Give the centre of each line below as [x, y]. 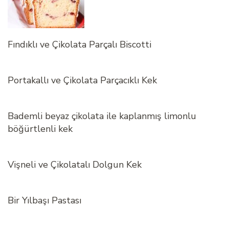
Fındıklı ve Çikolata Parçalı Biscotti [79, 45]
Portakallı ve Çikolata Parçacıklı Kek [82, 81]
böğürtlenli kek [40, 129]
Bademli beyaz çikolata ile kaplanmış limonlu [102, 116]
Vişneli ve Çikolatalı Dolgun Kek [75, 165]
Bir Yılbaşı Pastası [44, 201]
